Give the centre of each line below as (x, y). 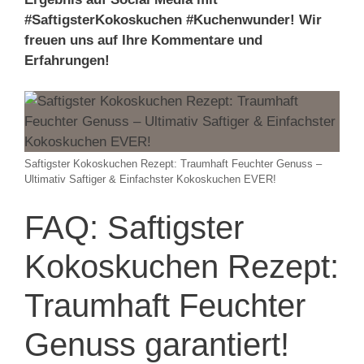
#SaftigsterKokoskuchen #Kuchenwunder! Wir (173, 19)
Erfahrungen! (67, 60)
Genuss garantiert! (157, 344)
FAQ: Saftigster (134, 227)
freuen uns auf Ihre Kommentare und (143, 40)
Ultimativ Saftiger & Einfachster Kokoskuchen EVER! (150, 179)
